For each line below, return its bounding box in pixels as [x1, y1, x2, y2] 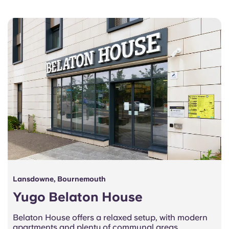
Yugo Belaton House [13, 189, 143, 205]
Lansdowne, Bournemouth [13, 175, 106, 184]
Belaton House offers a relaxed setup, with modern [13, 213, 208, 223]
